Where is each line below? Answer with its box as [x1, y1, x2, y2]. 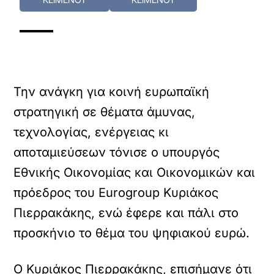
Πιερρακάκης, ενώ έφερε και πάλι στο [13, 206, 239, 220]
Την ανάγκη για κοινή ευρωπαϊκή [13, 84, 210, 99]
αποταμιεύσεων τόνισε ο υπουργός [13, 145, 220, 160]
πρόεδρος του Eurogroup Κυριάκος [13, 185, 219, 200]
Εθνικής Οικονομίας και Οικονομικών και [13, 165, 256, 180]
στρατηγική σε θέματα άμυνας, [13, 105, 196, 119]
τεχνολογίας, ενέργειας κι [13, 125, 169, 139]
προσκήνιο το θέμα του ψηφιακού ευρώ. [13, 226, 250, 240]
